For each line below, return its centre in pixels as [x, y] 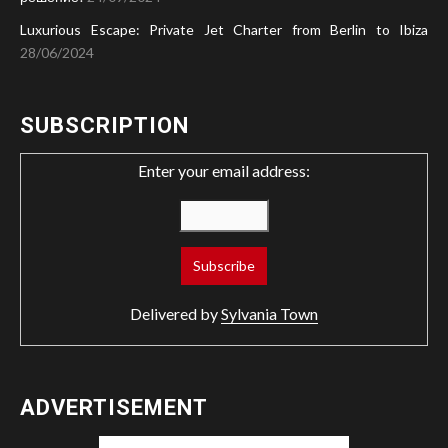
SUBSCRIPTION [104, 125]
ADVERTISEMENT [114, 407]
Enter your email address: [224, 170]
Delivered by [175, 313]
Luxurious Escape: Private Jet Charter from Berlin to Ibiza [224, 29]
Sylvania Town [269, 313]
